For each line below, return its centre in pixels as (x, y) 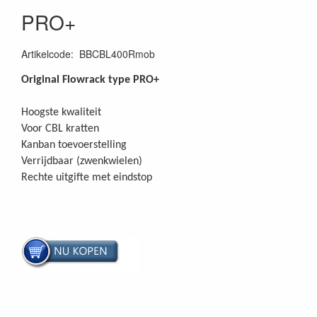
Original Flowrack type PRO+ (90, 80)
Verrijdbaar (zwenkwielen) (82, 162)
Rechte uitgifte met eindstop (87, 178)
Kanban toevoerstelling (74, 145)
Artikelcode (46, 54)
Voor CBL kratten (60, 129)
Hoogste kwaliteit (61, 113)
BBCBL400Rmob (117, 54)
